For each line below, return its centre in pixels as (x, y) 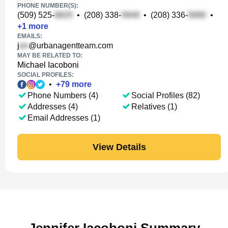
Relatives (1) (154, 107)
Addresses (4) (53, 107)
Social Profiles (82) (166, 95)
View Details (119, 147)
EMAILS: (30, 36)
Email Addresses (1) (64, 118)
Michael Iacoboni (48, 65)
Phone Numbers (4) (63, 95)
